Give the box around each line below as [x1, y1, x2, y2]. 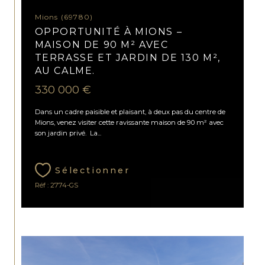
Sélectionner [54, 164, 130, 176]
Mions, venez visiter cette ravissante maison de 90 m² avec [34, 118, 224, 127]
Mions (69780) [41, 12, 93, 22]
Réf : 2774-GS [34, 180, 78, 189]
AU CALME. [34, 65, 95, 77]
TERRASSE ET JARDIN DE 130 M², [34, 52, 221, 64]
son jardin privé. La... [34, 128, 101, 137]
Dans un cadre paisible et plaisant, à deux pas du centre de [34, 107, 225, 116]
